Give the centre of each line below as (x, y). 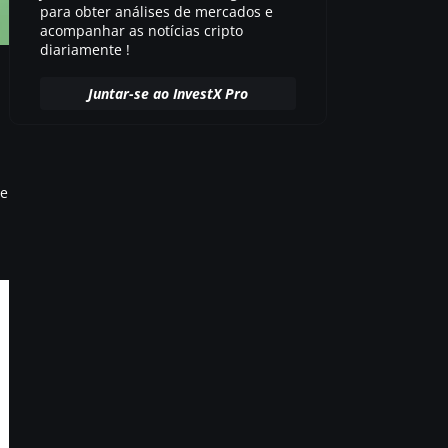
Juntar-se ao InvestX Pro (168, 94)
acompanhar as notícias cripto (141, 30)
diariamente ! (84, 49)
